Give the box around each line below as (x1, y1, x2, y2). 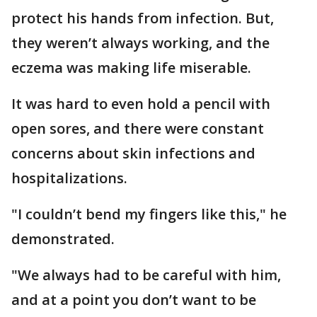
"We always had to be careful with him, (11, 265, 281, 285)
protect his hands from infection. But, (11, 8, 274, 28)
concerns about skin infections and (11, 144, 255, 163)
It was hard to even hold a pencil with (11, 94, 270, 114)
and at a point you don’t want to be (11, 290, 256, 310)
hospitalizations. (11, 168, 127, 188)
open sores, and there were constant (11, 119, 264, 139)
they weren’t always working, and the (11, 33, 270, 53)
